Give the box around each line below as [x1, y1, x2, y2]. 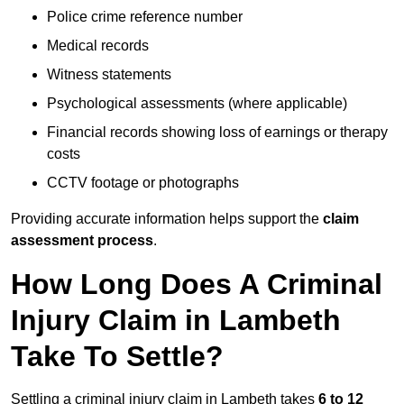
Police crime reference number [47, 9, 243, 25]
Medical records [47, 38, 149, 54]
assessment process [11, 233, 153, 249]
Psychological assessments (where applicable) [47, 96, 347, 112]
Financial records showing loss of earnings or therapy [47, 124, 388, 141]
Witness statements [47, 67, 171, 83]
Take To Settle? [11, 340, 224, 373]
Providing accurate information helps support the [11, 211, 323, 227]
